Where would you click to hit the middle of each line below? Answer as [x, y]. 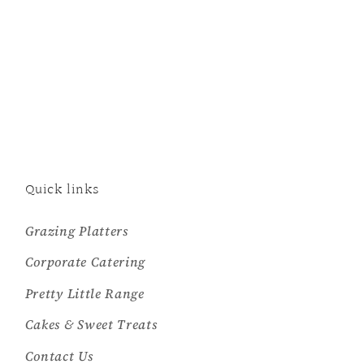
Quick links [62, 189]
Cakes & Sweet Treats [91, 325]
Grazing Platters [76, 230]
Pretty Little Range [84, 293]
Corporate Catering [85, 262]
